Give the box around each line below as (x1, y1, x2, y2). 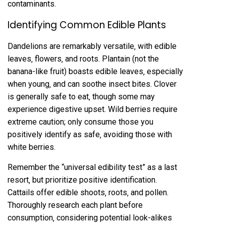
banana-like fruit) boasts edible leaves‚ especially (8, 67, 183, 77)
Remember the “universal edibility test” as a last (8, 162, 177, 173)
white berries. (8, 142, 55, 152)
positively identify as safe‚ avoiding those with (8, 130, 172, 140)
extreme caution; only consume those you (8, 117, 153, 127)
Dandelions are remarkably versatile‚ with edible (8, 41, 177, 51)
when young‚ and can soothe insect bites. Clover (8, 79, 177, 89)
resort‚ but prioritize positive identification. (8, 175, 157, 185)
